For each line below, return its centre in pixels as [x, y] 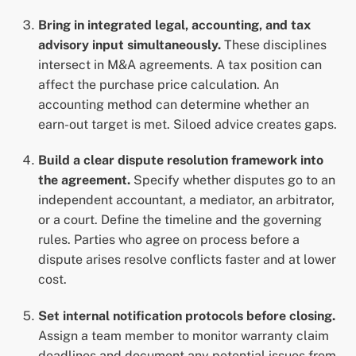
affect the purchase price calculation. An [159, 84]
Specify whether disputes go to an [233, 180]
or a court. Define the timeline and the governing [180, 220]
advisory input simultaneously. [130, 44]
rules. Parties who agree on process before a [169, 240]
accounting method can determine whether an [174, 104]
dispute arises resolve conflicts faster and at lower [187, 260]
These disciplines [274, 44]
